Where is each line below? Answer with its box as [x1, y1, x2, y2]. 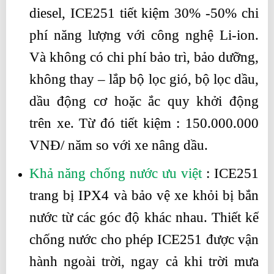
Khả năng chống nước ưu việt [29, 166, 202, 182]
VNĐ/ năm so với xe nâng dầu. [29, 137, 208, 153]
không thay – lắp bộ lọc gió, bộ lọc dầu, [29, 71, 259, 87]
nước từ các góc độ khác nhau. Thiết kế [29, 210, 259, 226]
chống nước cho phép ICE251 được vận [29, 232, 259, 248]
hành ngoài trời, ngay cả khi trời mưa [29, 254, 259, 270]
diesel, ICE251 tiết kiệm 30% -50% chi [29, 5, 259, 21]
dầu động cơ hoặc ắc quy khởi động [29, 93, 259, 109]
